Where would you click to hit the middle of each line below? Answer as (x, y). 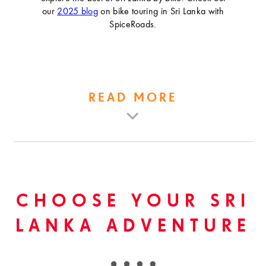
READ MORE (133, 98)
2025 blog (78, 12)
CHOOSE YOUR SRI (133, 202)
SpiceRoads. (133, 25)
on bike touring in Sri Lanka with (161, 12)
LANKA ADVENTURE (133, 227)
